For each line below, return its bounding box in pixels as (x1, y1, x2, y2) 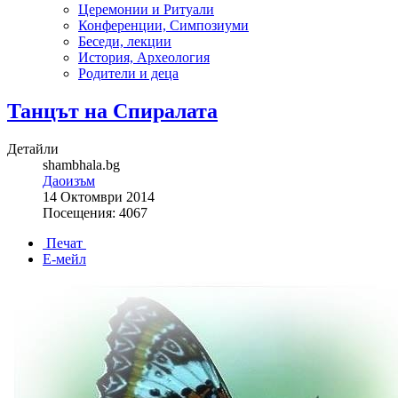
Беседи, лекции (78, 34, 171, 49)
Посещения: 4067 (43, 204, 147, 220)
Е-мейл (43, 251, 86, 267)
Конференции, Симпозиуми (78, 18, 249, 33)
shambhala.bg (43, 156, 120, 172)
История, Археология (78, 50, 210, 65)
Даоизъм (43, 172, 95, 188)
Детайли (7, 140, 59, 156)
